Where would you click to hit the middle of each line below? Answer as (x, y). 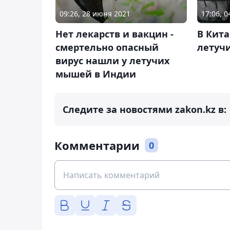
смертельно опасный (107, 47)
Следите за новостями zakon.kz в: (145, 110)
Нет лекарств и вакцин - (114, 34)
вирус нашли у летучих (112, 61)
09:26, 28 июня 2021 (95, 14)
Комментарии (97, 146)
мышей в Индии (96, 74)
